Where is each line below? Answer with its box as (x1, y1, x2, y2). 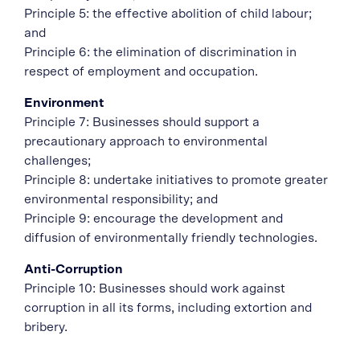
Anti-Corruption (24, 263, 123, 276)
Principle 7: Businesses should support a (24, 116, 260, 129)
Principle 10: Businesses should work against (24, 282, 285, 295)
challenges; (24, 154, 91, 167)
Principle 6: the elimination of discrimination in (24, 46, 297, 59)
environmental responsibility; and (24, 193, 218, 206)
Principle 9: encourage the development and (24, 212, 283, 225)
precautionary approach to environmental (24, 135, 268, 148)
